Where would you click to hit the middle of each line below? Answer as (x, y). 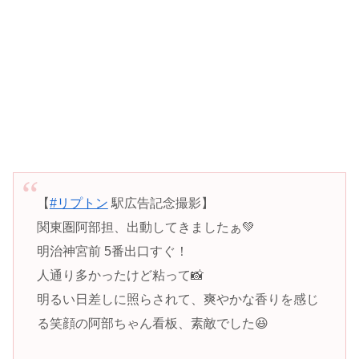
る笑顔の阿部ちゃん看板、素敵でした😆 (152, 323)
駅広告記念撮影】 (161, 203)
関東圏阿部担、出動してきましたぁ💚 (145, 227)
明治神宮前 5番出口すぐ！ (112, 251)
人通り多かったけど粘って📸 (120, 275)
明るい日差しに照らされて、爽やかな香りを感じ (177, 299)
